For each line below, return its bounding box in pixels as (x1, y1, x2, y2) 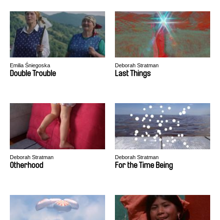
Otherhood (10, 161, 43, 169)
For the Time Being (115, 161, 173, 169)
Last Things (115, 69, 151, 78)
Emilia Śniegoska (10, 62, 50, 68)
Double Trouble (10, 69, 56, 78)
